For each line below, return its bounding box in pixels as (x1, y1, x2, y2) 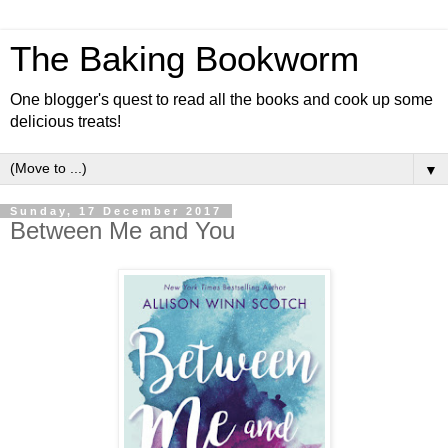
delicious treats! (10, 113, 121, 130)
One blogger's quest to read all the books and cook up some (10, 91, 433, 108)
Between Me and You (10, 217, 235, 244)
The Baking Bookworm (10, 40, 359, 78)
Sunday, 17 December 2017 (10, 205, 222, 217)
